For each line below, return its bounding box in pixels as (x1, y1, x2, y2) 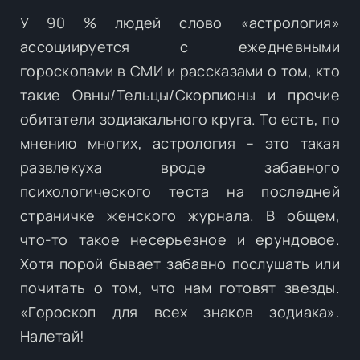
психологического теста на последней (20, 181, 340, 201)
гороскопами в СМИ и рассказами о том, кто (20, 60, 340, 80)
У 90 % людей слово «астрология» (20, 12, 340, 32)
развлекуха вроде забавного (20, 157, 340, 177)
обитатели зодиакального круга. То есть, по (20, 108, 340, 129)
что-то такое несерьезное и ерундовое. (20, 229, 340, 249)
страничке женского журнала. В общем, (20, 205, 340, 225)
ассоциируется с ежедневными (20, 36, 340, 56)
